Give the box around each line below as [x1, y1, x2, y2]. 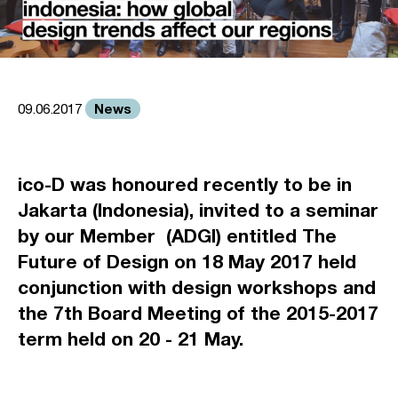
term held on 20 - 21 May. [18, 327, 243, 350]
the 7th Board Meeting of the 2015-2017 [18, 301, 378, 324]
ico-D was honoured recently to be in [18, 172, 352, 195]
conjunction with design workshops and [18, 275, 376, 298]
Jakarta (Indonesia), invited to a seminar [18, 198, 378, 221]
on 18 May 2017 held [169, 250, 356, 273]
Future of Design [18, 250, 169, 273]
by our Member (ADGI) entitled [18, 224, 302, 247]
